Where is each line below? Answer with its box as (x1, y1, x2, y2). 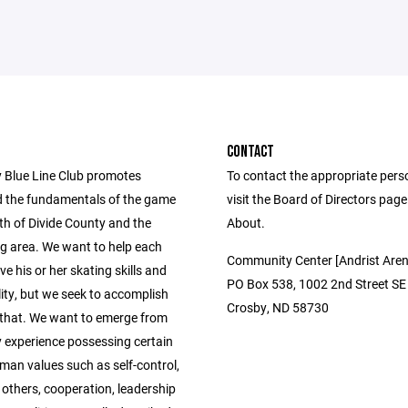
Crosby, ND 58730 (227, 299, 329, 316)
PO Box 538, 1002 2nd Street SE (227, 275, 406, 292)
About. (227, 214, 265, 231)
